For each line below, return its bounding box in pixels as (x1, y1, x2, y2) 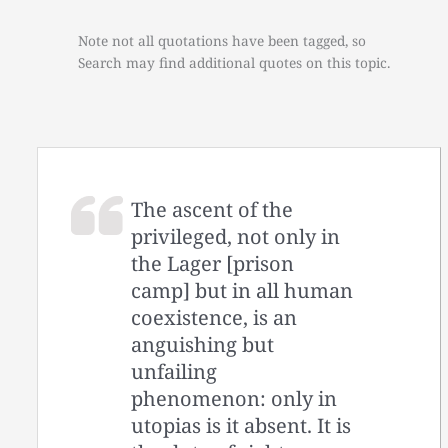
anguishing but (131, 330, 275, 358)
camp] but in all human (131, 276, 354, 304)
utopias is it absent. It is (131, 411, 352, 439)
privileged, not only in (131, 222, 341, 250)
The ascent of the (131, 195, 294, 223)
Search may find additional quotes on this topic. (78, 53, 391, 73)
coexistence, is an (131, 303, 298, 331)
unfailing (131, 357, 218, 385)
